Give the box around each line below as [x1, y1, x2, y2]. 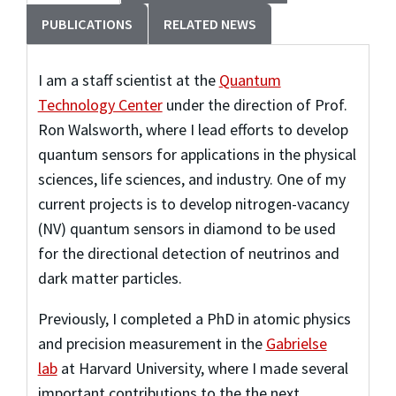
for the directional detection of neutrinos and [37, 242, 339, 263]
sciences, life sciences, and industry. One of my [37, 168, 346, 189]
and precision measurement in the [37, 332, 266, 354]
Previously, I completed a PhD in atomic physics [37, 308, 351, 329]
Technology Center [37, 94, 163, 115]
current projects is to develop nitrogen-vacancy [37, 193, 349, 214]
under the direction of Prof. [162, 94, 347, 115]
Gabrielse [265, 332, 327, 354]
